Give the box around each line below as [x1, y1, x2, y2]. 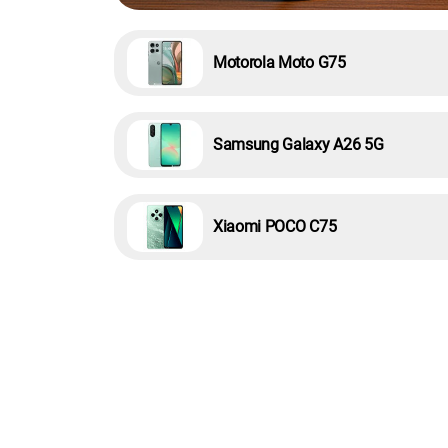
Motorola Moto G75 [213, 53, 346, 73]
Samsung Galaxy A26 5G [213, 135, 384, 155]
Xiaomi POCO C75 [213, 217, 337, 237]
